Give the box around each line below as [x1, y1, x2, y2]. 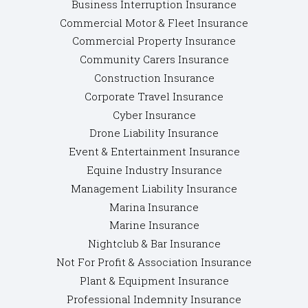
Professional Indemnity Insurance [67, 291, 241, 306]
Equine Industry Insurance [86, 163, 222, 177]
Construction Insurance [93, 71, 214, 85]
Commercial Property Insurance [72, 34, 236, 48]
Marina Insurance [109, 199, 199, 214]
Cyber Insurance [112, 107, 196, 122]
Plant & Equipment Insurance [79, 273, 229, 287]
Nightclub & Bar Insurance [87, 236, 221, 251]
